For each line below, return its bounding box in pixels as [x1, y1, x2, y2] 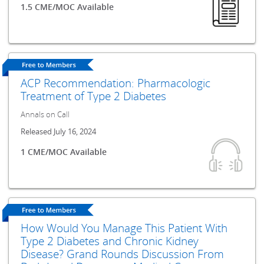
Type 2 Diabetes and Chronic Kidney [21, 233, 199, 249]
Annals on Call [21, 109, 70, 120]
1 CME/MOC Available [21, 146, 107, 157]
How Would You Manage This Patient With [21, 220, 228, 236]
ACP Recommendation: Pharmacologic [21, 75, 211, 90]
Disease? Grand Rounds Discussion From [21, 246, 225, 262]
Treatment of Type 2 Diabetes [21, 88, 167, 103]
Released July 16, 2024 [21, 126, 97, 137]
